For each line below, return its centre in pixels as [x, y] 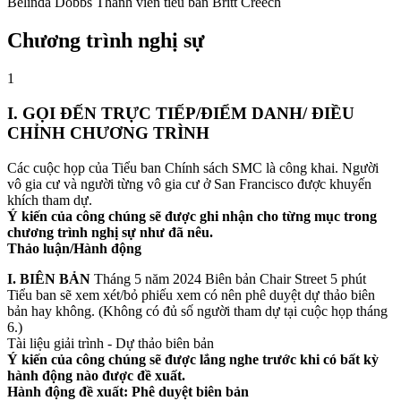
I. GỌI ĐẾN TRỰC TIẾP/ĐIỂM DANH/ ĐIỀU [181, 113]
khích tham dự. [50, 200]
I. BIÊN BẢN [49, 278]
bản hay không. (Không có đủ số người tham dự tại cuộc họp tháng [197, 311]
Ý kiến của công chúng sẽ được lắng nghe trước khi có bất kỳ [193, 359]
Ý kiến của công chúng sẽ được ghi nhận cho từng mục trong [192, 216]
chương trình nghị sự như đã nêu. [110, 232]
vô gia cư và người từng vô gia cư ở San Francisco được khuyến [189, 183]
